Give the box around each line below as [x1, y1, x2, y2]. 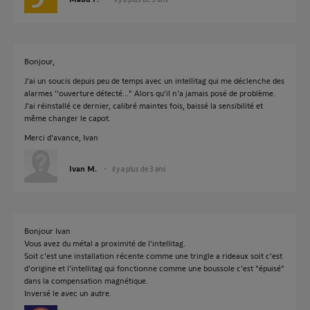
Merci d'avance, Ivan [24, 132, 98, 142]
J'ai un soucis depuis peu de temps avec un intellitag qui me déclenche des [24, 75, 284, 85]
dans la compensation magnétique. [24, 275, 148, 285]
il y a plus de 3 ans [112, 164, 166, 173]
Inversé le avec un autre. [24, 288, 111, 298]
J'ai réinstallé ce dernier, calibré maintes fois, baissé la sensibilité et [24, 100, 263, 110]
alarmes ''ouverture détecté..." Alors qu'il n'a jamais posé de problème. [24, 88, 275, 98]
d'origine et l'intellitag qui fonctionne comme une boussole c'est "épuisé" [24, 263, 284, 273]
